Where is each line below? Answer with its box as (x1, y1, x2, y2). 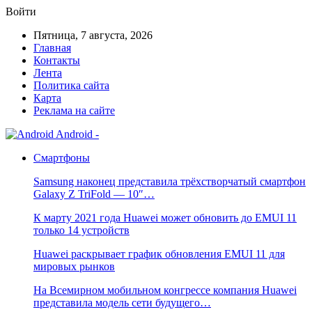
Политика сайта (33, 79, 109, 91)
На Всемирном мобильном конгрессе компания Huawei (33, 284, 297, 296)
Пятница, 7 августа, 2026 (33, 29, 153, 41)
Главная (33, 42, 71, 54)
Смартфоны (33, 152, 90, 164)
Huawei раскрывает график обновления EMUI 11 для (33, 248, 285, 260)
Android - (56, 128, 99, 140)
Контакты (33, 54, 80, 66)
